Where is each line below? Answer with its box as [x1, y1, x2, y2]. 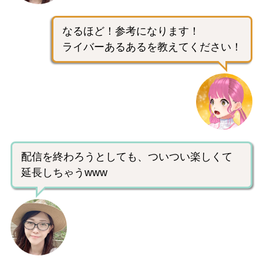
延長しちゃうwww [21, 166, 107, 178]
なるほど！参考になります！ [62, 25, 200, 37]
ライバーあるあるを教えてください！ [62, 41, 242, 53]
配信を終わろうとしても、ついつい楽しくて [21, 150, 232, 163]
